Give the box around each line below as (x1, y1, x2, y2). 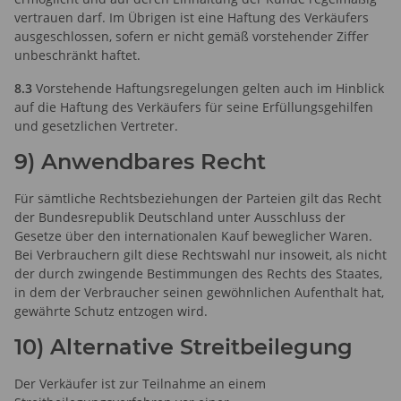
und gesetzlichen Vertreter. (14, 116, 178, 134)
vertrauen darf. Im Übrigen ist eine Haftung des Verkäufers (14, 8, 369, 26)
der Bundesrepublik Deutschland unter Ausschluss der (14, 208, 346, 226)
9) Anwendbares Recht (14, 148, 266, 175)
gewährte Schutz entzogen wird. (14, 302, 208, 320)
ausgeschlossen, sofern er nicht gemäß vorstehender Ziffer (14, 27, 369, 45)
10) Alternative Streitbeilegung (14, 333, 353, 360)
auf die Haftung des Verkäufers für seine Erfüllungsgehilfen (14, 98, 373, 115)
